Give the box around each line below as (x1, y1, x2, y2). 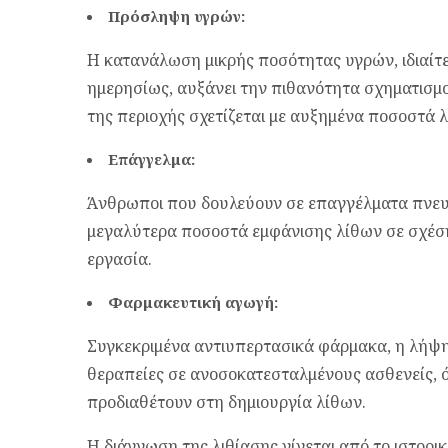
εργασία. (87, 248, 152, 270)
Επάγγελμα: (108, 149, 195, 169)
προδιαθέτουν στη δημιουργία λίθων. (87, 391, 366, 413)
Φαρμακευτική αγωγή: (108, 292, 278, 312)
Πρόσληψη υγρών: (108, 6, 245, 26)
